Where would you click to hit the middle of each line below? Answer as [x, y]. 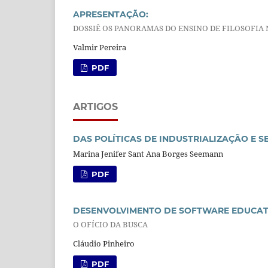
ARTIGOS [95, 106]
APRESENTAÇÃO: [111, 15]
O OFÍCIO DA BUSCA [110, 225]
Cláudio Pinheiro [104, 243]
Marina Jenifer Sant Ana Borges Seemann [148, 153]
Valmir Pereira [100, 47]
